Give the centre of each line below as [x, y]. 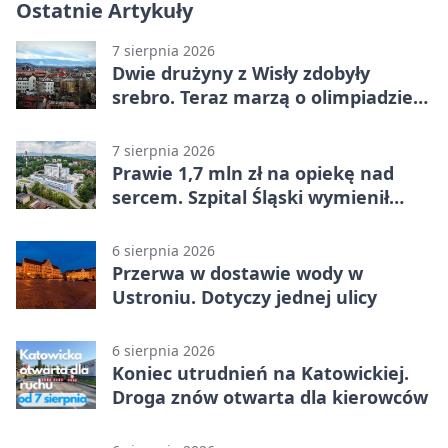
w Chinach [158, 121]
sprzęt [140, 221]
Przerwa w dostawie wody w [237, 273]
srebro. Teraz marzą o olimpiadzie [262, 97]
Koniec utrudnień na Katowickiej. [260, 373]
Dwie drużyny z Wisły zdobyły [241, 73]
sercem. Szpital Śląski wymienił [250, 197]
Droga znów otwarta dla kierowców [270, 397]
